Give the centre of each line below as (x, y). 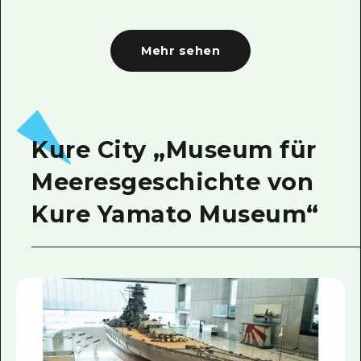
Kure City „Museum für (174, 149)
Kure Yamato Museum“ (175, 214)
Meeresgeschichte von (173, 181)
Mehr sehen (180, 50)
